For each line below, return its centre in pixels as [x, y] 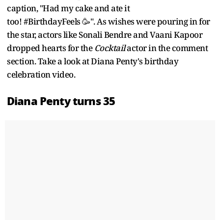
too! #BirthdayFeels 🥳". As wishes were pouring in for [109, 21]
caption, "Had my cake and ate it [68, 8]
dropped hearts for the [51, 48]
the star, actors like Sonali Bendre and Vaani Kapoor [105, 34]
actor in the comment [167, 48]
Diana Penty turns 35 [61, 101]
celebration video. [41, 74]
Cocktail [110, 48]
